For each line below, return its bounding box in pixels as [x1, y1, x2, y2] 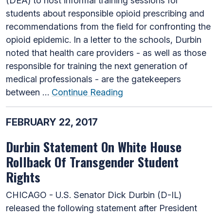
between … [6, 87, 52, 97]
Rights [6, 167, 40, 186]
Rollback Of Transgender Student [6, 152, 179, 171]
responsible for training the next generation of [6, 60, 187, 71]
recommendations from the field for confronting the [6, 21, 211, 32]
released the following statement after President [6, 202, 197, 213]
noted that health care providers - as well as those [6, 47, 206, 58]
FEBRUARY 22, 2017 [6, 116, 98, 128]
